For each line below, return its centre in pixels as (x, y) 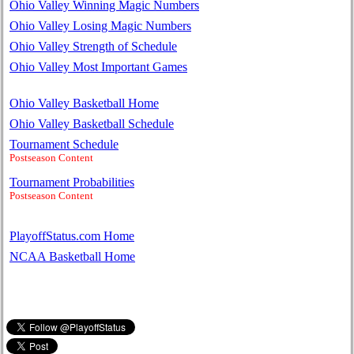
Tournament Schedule (64, 144)
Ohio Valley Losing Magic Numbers (100, 25)
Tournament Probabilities (72, 182)
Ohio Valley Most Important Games (98, 66)
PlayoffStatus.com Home (72, 236)
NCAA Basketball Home (72, 257)
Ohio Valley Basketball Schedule (92, 123)
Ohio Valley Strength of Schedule (93, 46)
